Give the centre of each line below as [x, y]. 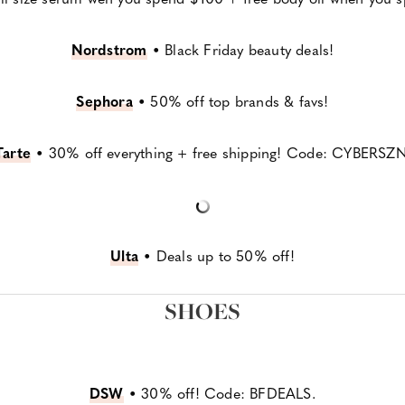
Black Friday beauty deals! [247, 50]
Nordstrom [109, 50]
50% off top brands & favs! [240, 101]
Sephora [104, 101]
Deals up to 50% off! [225, 256]
